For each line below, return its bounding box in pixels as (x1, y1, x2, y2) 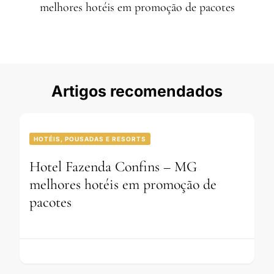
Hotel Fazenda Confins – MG (29, 158, 197, 176)
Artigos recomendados (51, 82, 223, 101)
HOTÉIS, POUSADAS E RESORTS (34, 135, 146, 143)
